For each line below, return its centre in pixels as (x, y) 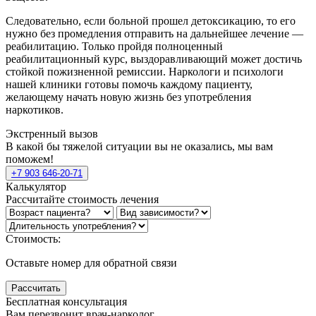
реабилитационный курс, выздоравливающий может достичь (154, 59)
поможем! (30, 159)
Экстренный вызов (52, 134)
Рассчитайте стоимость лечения (82, 200)
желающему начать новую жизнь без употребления (128, 97)
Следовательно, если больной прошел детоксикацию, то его (151, 21)
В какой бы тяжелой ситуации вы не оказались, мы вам (139, 147)
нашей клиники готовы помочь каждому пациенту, (129, 85)
